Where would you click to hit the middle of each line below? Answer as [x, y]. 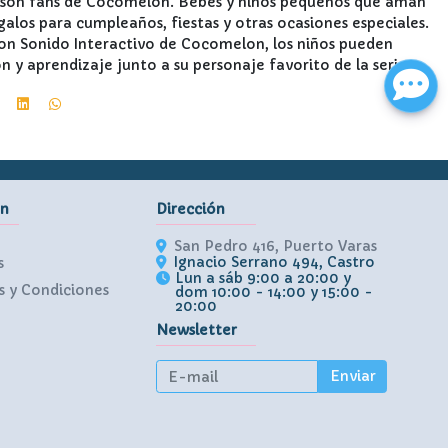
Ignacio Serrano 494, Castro [274, 261]
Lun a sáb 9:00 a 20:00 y [263, 277]
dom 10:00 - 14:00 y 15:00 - [274, 291]
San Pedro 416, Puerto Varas [275, 245]
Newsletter [196, 329]
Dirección [190, 208]
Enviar [352, 375]
